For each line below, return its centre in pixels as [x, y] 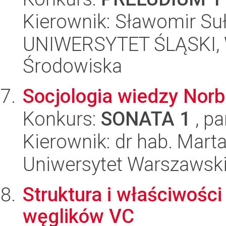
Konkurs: [62, 119]
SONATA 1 [146, 119]
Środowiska [72, 66]
